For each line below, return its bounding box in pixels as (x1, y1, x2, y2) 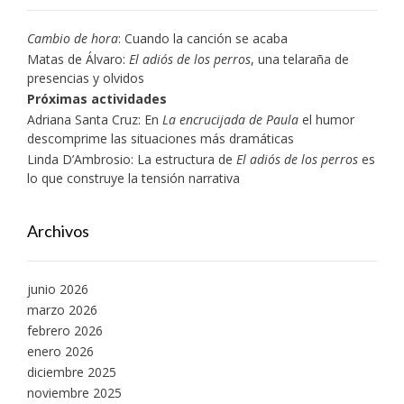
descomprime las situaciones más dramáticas (27, 129, 294, 147)
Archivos (27, 220, 89, 241)
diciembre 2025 (27, 363, 116, 381)
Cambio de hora (27, 29, 118, 47)
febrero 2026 (27, 321, 103, 339)
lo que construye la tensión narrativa (27, 169, 240, 187)
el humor (298, 110, 354, 128)
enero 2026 (27, 342, 94, 360)
